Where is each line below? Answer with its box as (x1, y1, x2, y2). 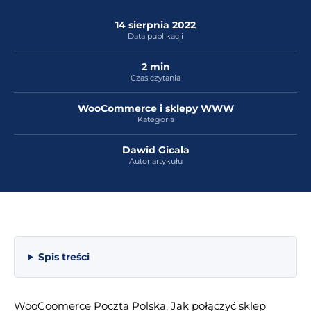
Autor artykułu (128, 156, 183, 166)
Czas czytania (131, 73, 180, 83)
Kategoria (137, 115, 174, 124)
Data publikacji (128, 31, 183, 41)
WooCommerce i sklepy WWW (77, 102, 234, 115)
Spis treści (37, 251, 90, 263)
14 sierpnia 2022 (115, 19, 196, 31)
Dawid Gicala (121, 144, 190, 156)
